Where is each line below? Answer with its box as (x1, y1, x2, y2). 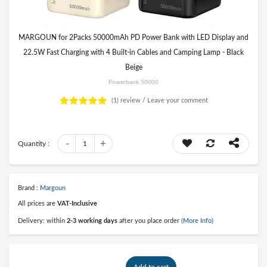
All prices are (18, 200, 57, 207)
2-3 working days (67, 218, 117, 224)
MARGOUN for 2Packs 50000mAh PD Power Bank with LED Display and (18, 34, 249, 41)
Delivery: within (18, 218, 67, 224)
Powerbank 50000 (108, 79, 159, 85)
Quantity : (18, 140, 49, 147)
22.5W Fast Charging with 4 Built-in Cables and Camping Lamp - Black (23, 49, 244, 56)
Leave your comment (147, 97, 208, 104)
